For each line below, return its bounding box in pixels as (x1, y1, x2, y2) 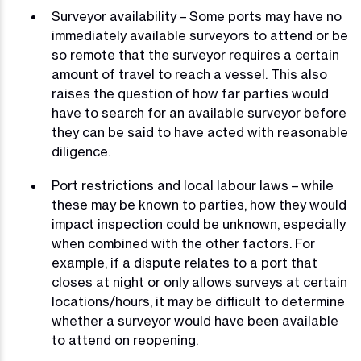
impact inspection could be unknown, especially (52, 216, 346, 233)
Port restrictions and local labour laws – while (52, 177, 334, 194)
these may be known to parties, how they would (52, 197, 346, 214)
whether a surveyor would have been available (52, 313, 338, 330)
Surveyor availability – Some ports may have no (52, 8, 342, 25)
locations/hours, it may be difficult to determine (52, 293, 345, 310)
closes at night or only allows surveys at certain (52, 274, 347, 291)
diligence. (52, 143, 110, 160)
